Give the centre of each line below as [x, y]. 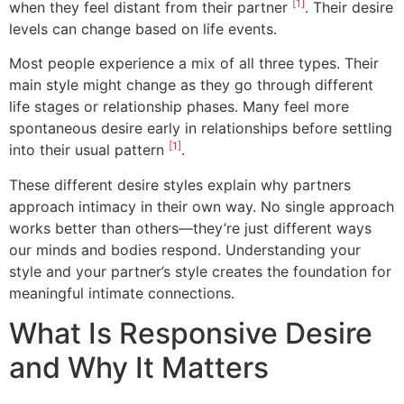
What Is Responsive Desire [191, 334]
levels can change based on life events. [143, 29]
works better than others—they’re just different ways [190, 228]
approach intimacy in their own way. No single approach [202, 206]
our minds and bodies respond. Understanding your [185, 249]
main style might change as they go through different [191, 85]
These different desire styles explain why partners [180, 184]
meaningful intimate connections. [122, 293]
